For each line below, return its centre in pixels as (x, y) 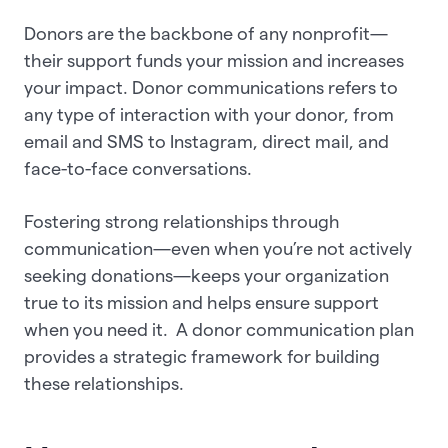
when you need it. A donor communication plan (219, 330)
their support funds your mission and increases (214, 61)
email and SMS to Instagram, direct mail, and (206, 142)
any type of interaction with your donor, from (209, 115)
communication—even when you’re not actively (218, 249)
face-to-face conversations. (140, 169)
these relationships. (106, 384)
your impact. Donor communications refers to (211, 88)
